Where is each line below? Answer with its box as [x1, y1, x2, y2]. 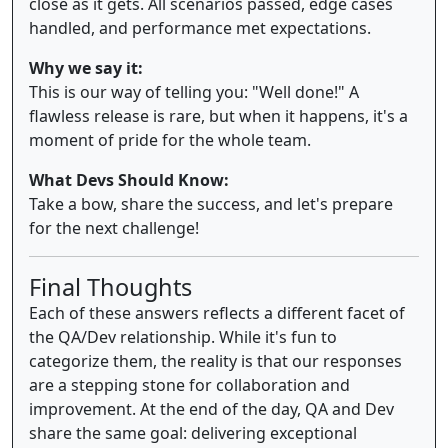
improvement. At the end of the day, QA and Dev [29, 397, 394, 420]
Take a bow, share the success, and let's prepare [29, 192, 393, 215]
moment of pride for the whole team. [29, 128, 311, 151]
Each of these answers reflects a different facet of [29, 301, 405, 324]
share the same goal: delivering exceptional [29, 421, 357, 444]
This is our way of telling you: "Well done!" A [29, 80, 359, 103]
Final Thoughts [29, 270, 192, 303]
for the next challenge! [29, 216, 199, 239]
